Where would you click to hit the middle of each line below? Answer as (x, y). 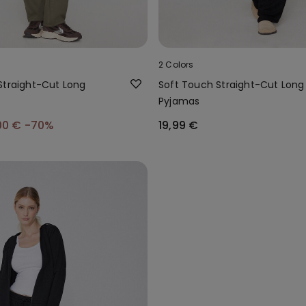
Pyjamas (179, 101)
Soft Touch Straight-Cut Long (232, 84)
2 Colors (176, 64)
